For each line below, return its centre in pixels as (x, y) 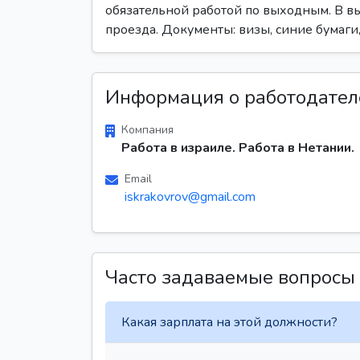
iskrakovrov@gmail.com (190, 197)
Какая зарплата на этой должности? (229, 322)
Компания (147, 130)
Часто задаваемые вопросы (230, 277)
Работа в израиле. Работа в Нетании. (238, 148)
